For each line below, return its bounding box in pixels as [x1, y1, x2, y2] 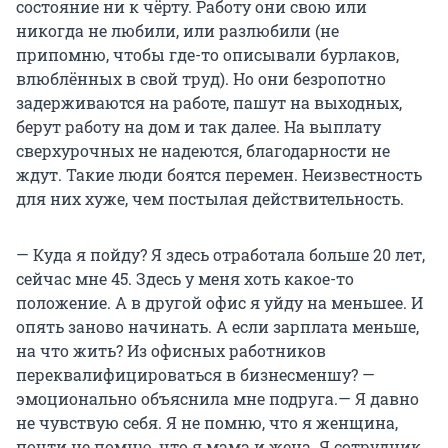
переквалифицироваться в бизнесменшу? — [16, 364, 375, 386]
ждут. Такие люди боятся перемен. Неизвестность [16, 164, 422, 186]
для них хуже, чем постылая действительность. [16, 188, 404, 210]
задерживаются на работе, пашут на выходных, [16, 92, 402, 114]
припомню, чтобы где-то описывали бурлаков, [16, 44, 399, 66]
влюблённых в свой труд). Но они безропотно [16, 68, 386, 90]
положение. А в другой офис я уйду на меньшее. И [16, 292, 423, 314]
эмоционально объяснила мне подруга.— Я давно [16, 388, 419, 410]
